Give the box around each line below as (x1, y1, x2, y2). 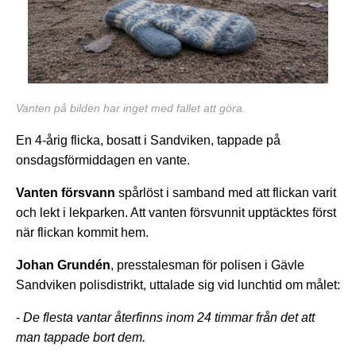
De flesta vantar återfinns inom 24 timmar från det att (23, 310, 315, 324)
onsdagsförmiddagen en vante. (16, 153, 193, 167)
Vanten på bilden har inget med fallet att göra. (16, 101, 246, 114)
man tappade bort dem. (16, 330, 149, 344)
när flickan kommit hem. (16, 225, 149, 239)
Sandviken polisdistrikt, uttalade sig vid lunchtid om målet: (16, 277, 340, 292)
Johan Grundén (16, 257, 110, 272)
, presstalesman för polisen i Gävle (110, 257, 304, 272)
